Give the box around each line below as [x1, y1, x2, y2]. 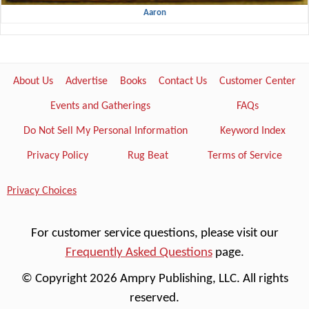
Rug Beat [127, 150, 168, 162]
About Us [13, 76, 53, 88]
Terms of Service [208, 150, 283, 162]
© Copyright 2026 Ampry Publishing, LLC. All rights [21, 272, 288, 286]
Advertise [66, 76, 108, 88]
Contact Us [159, 76, 207, 88]
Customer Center [219, 76, 296, 88]
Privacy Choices [7, 185, 77, 197]
